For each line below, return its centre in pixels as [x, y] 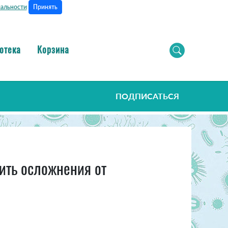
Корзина [53, 49]
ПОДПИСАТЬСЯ [147, 96]
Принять [45, 7]
